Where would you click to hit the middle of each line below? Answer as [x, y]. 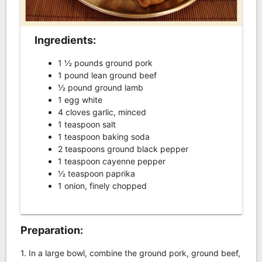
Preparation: [51, 230]
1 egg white [80, 99]
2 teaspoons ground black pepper [123, 149]
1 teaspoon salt [87, 124]
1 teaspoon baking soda [104, 136]
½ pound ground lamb [100, 87]
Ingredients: [65, 40]
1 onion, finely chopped [102, 185]
